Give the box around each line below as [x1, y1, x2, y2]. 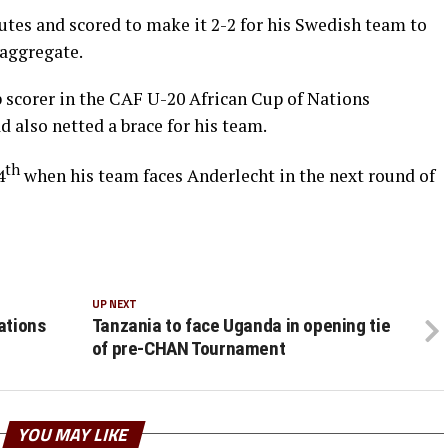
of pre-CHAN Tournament [91, 336, 286, 360]
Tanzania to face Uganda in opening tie [91, 313, 391, 337]
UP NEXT [91, 294, 137, 312]
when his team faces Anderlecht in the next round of [20, 163, 435, 187]
